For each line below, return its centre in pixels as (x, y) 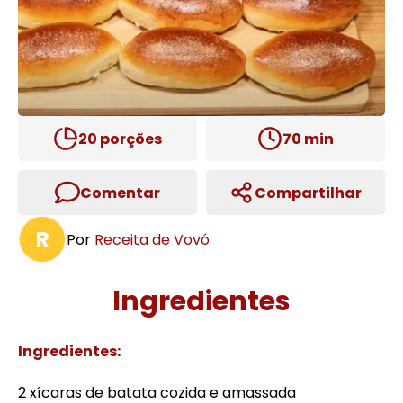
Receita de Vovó (152, 239)
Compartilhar (308, 193)
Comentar (120, 193)
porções (130, 139)
